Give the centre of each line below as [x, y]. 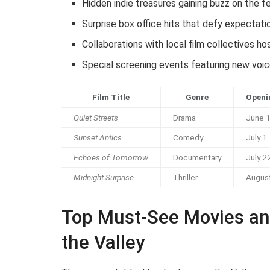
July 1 [256, 138]
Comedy [188, 138]
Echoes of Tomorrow [111, 158]
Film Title [111, 97]
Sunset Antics [98, 138]
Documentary [197, 158]
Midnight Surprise [104, 177]
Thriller [185, 177]
